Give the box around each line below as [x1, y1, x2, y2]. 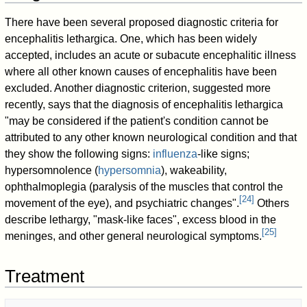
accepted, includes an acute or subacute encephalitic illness [5, 49, 297, 61]
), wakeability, [161, 164, 228, 176]
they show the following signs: [5, 147, 153, 160]
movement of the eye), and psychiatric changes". [5, 197, 240, 209]
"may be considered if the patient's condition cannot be [5, 114, 269, 127]
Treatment [5, 266, 85, 286]
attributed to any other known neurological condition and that [5, 131, 297, 143]
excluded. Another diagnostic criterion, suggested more [5, 82, 271, 94]
